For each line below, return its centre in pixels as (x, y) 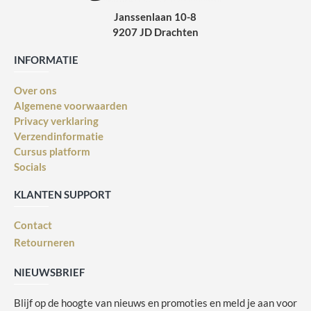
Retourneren (44, 242)
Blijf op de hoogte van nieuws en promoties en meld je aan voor (155, 303)
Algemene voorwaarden (71, 106)
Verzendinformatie (59, 136)
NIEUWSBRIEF (49, 272)
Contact (33, 225)
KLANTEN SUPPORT (62, 194)
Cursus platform (52, 151)
